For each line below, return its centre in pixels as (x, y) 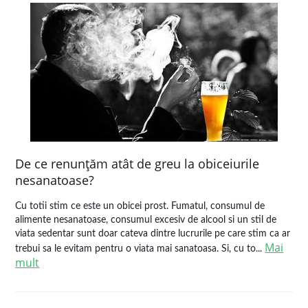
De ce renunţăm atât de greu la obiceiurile (137, 164)
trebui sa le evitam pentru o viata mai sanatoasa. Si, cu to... (140, 249)
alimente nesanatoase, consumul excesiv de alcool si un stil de (146, 220)
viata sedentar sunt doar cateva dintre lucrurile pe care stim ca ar (153, 234)
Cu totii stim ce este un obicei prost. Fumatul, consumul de (140, 206)
